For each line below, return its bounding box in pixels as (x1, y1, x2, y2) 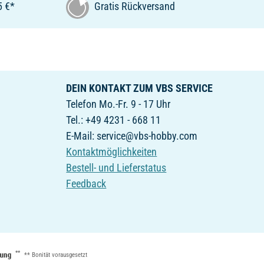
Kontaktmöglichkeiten (66, 145, 157, 158)
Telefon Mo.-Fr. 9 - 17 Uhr (66, 97, 171, 110)
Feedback (66, 177, 107, 190)
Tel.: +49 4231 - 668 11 (66, 113, 161, 126)
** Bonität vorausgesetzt (24, 251, 87, 259)
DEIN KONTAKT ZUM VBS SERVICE (66, 81, 213, 94)
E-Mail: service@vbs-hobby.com (66, 129, 198, 142)
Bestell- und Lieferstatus (66, 161, 167, 174)
